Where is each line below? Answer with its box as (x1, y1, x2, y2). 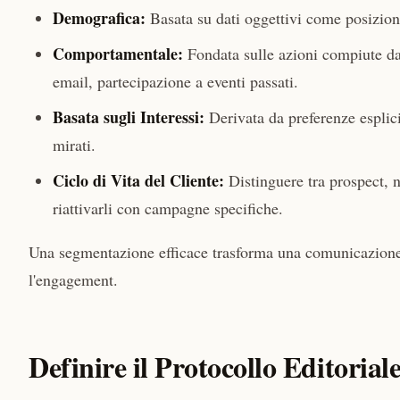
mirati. (53, 134, 96, 156)
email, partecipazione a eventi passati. (53, 71, 298, 93)
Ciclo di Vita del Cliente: (53, 169, 224, 193)
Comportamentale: (53, 42, 183, 66)
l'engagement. (29, 269, 118, 291)
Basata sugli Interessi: (53, 105, 204, 129)
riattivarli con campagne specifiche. (53, 197, 283, 220)
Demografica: (53, 6, 146, 30)
